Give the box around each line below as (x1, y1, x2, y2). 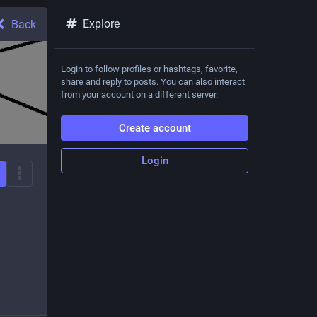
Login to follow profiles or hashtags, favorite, (61, 64, 238, 74)
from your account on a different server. (61, 89, 218, 100)
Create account (118, 122, 191, 134)
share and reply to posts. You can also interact (61, 76, 245, 87)
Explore (82, 17, 120, 30)
